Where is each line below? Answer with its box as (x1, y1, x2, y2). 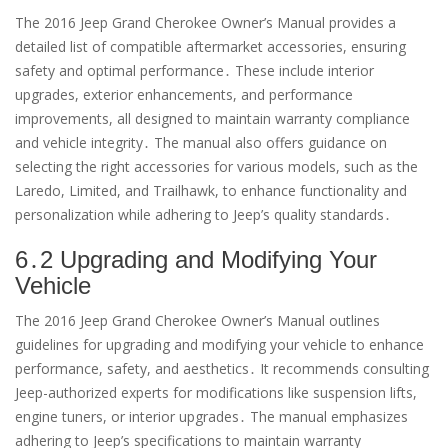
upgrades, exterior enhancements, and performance (15, 85, 353, 105)
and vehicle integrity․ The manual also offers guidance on (15, 133, 387, 153)
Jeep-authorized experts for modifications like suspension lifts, (15, 383, 417, 403)
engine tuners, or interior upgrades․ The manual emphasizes (15, 407, 408, 427)
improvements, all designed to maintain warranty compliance (15, 109, 410, 129)
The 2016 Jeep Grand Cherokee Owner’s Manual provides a (15, 13, 396, 33)
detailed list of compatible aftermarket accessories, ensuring (15, 37, 406, 57)
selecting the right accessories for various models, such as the (15, 157, 418, 177)
